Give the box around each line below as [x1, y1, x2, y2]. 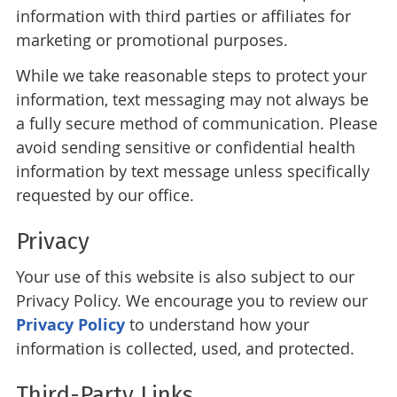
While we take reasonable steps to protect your [15, 65, 367, 87]
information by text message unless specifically [15, 160, 370, 183]
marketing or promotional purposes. [15, 29, 288, 51]
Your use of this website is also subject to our [15, 266, 354, 288]
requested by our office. [15, 184, 194, 206]
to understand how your [124, 314, 309, 336]
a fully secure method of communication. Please [15, 113, 378, 135]
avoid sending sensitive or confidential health [15, 136, 355, 159]
